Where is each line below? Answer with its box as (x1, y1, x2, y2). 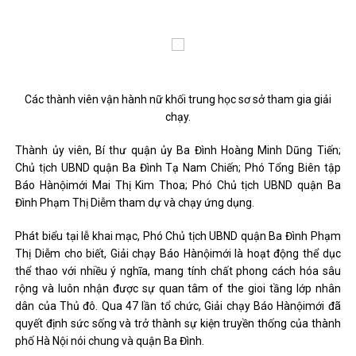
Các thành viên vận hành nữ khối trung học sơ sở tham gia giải (25, 93, 331, 106)
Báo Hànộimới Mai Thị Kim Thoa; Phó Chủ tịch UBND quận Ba (15, 179, 341, 192)
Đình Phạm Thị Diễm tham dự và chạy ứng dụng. (15, 196, 255, 209)
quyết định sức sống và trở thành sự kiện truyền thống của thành (15, 317, 341, 330)
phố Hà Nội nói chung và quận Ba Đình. (15, 335, 205, 347)
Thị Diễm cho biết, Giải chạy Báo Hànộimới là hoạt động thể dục (15, 247, 341, 260)
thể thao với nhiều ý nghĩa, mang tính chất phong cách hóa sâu (15, 265, 341, 277)
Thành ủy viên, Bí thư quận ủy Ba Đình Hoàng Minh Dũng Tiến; (15, 144, 341, 157)
